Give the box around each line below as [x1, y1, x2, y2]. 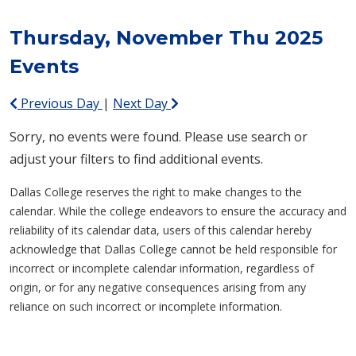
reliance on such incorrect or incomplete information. [10, 298, 282, 314]
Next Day [113, 94, 171, 112]
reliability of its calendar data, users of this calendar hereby [10, 222, 311, 238]
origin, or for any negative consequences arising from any [10, 279, 306, 295]
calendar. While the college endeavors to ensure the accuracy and [10, 203, 346, 219]
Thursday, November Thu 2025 [10, 25, 323, 49]
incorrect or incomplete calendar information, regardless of [10, 260, 314, 276]
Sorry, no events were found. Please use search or [10, 127, 308, 145]
